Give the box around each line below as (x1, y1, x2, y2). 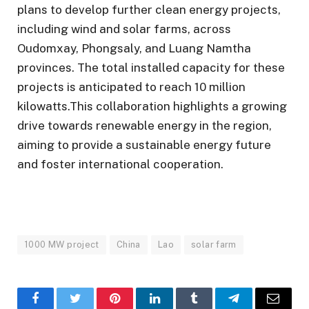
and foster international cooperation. (17, 157, 223, 172)
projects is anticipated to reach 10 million (17, 80, 246, 94)
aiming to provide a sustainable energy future (17, 138, 271, 152)
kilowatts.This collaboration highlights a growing (17, 99, 287, 114)
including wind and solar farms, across (17, 22, 231, 37)
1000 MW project (24, 239, 99, 250)
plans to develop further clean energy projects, (17, 3, 281, 17)
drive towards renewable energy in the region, (17, 119, 272, 133)
